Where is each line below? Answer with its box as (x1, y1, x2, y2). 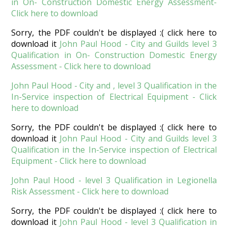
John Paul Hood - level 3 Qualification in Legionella (11, 175, 217, 186)
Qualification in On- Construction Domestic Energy (11, 49, 217, 61)
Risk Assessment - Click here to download (11, 186, 169, 197)
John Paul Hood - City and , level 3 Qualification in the (11, 80, 217, 92)
